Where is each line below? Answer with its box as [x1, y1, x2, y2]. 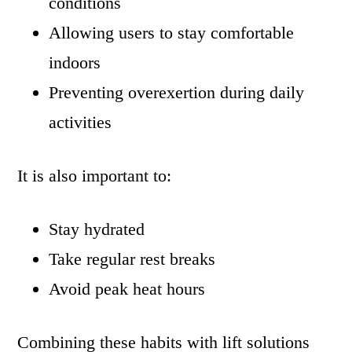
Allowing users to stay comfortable [49, 23, 295, 43]
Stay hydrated [49, 219, 145, 240]
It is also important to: [17, 166, 172, 186]
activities [49, 112, 112, 133]
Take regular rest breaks [49, 249, 216, 269]
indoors [49, 53, 101, 73]
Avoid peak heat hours [49, 279, 206, 299]
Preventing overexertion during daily [49, 82, 305, 103]
